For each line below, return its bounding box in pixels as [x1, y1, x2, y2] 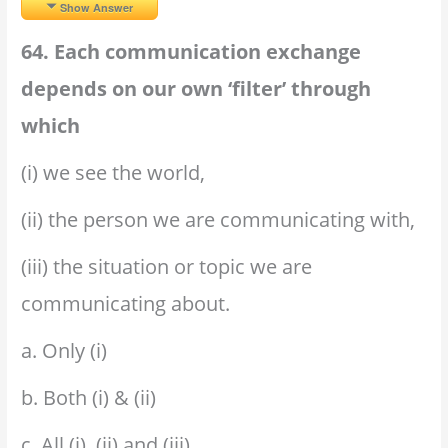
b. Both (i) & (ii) [21, 383, 157, 411]
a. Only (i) [21, 336, 108, 364]
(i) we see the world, [21, 158, 206, 186]
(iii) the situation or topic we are [21, 252, 313, 280]
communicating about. [21, 289, 231, 317]
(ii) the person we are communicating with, [21, 205, 416, 233]
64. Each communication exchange [21, 37, 362, 65]
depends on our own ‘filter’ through [21, 74, 372, 102]
